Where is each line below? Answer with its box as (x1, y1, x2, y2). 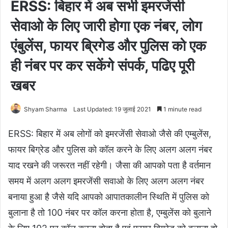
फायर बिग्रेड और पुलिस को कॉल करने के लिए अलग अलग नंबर (8, 144, 212, 155)
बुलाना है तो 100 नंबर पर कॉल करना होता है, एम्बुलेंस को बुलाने (8, 207, 211, 218)
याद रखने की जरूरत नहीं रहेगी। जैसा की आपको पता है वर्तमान (8, 159, 211, 170)
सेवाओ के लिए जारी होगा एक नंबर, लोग (11, 17, 202, 35)
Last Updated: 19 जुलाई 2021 (73, 105, 151, 113)
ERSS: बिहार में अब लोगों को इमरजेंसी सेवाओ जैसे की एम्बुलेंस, (8, 128, 211, 139)
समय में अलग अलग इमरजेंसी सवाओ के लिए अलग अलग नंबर (8, 175, 204, 186)
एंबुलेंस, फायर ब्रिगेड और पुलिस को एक (11, 37, 206, 54)
